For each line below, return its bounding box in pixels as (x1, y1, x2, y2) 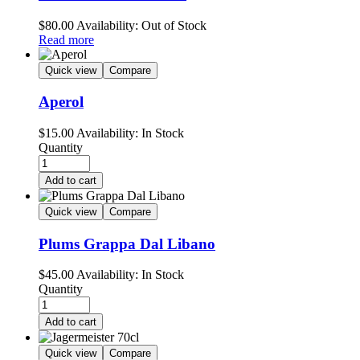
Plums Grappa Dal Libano (39, 235, 215, 252)
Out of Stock (138, 18, 207, 32)
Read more (39, 32, 94, 47)
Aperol (39, 93, 84, 111)
